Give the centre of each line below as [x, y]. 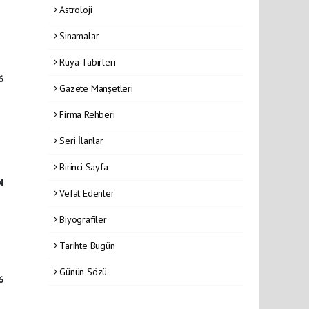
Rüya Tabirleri [86, 62]
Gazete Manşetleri [95, 88]
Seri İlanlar [80, 140]
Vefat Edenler [86, 193]
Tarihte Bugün [86, 245]
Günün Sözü [82, 271]
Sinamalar [78, 36]
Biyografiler [82, 219]
